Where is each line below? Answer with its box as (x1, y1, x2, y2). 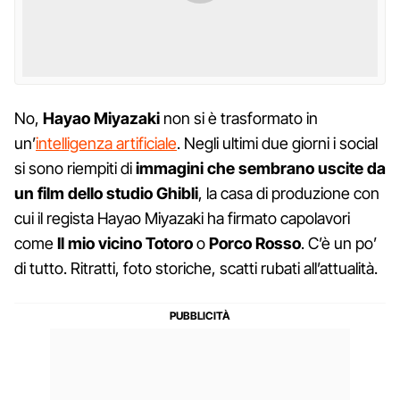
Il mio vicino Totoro (57, 233, 193, 253)
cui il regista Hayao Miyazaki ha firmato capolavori (14, 208, 350, 228)
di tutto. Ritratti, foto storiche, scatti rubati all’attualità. (14, 258, 378, 278)
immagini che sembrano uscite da (132, 158, 386, 178)
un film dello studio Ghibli (14, 183, 198, 203)
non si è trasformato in (160, 108, 318, 128)
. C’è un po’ (301, 233, 377, 253)
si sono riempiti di (14, 158, 132, 178)
